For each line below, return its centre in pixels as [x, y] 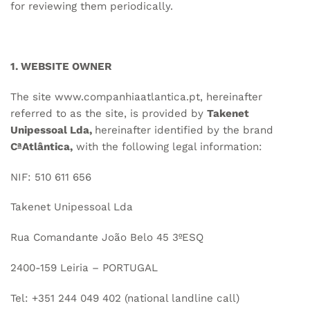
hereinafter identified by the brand [184, 130]
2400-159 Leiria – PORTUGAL [84, 267]
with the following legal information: [167, 146]
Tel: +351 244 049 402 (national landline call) [125, 298]
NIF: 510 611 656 [51, 177]
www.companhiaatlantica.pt [127, 97]
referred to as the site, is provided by [109, 113]
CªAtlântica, [42, 146]
